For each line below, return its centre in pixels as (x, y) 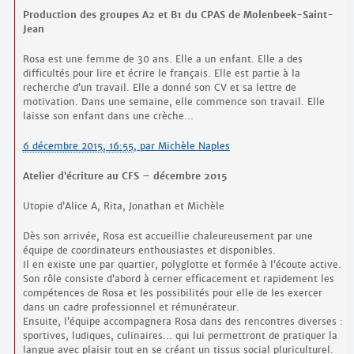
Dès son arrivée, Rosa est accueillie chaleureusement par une (168, 236)
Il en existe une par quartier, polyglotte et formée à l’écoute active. (182, 265)
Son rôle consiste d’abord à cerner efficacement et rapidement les (178, 279)
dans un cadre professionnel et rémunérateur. (131, 307)
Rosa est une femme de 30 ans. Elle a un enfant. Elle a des (162, 59)
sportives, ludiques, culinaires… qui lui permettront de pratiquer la (180, 336)
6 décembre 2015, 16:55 (78, 146)
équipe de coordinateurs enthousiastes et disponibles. (149, 250)
